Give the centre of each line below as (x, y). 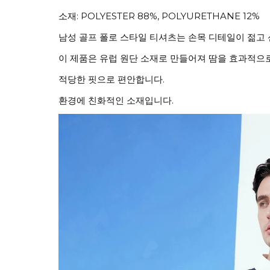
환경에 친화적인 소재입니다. (116, 100)
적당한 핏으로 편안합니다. (111, 79)
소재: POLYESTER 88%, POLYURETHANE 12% (159, 16)
